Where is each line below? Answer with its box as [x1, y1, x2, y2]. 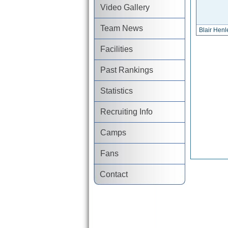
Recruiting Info [94, 107, 153, 116]
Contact [94, 170, 128, 179]
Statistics [94, 87, 133, 95]
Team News [94, 24, 144, 33]
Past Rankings [94, 66, 154, 74]
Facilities [94, 45, 133, 53]
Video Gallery [94, 3, 150, 12]
